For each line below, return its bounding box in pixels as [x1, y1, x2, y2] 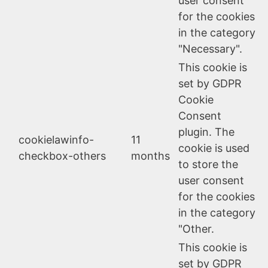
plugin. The [178, 125, 234, 138]
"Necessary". [178, 42, 242, 55]
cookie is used [178, 141, 249, 154]
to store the [178, 157, 238, 170]
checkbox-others [19, 149, 106, 162]
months [131, 149, 170, 162]
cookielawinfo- [19, 133, 94, 146]
